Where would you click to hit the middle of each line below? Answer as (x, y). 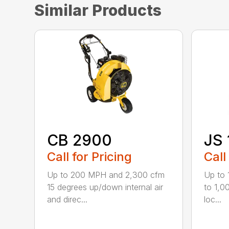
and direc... (67, 199)
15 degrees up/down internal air (105, 187)
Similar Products (98, 10)
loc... (212, 199)
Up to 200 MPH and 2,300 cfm (106, 175)
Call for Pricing (90, 156)
